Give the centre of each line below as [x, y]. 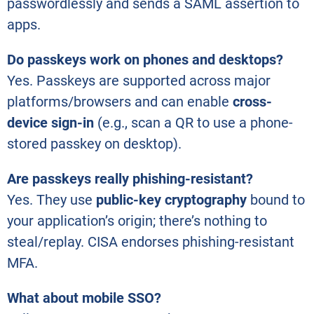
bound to [276, 200]
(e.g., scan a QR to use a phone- [193, 123]
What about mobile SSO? [84, 298]
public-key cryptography [171, 200]
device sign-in [50, 123]
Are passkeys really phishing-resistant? [130, 179]
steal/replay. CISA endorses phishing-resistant [151, 242]
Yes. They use [52, 200]
